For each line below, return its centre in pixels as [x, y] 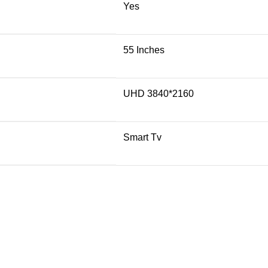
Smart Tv [142, 137]
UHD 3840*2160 [159, 93]
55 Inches [144, 50]
